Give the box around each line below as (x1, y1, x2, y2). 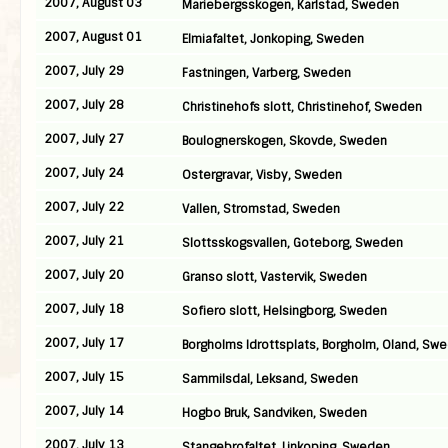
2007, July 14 (44, 403, 124, 419)
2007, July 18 (44, 301, 124, 317)
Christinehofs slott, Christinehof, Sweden (182, 99, 422, 115)
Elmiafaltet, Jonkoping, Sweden (182, 31, 364, 47)
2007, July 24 (44, 165, 124, 181)
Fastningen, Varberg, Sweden (182, 65, 351, 81)
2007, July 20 (44, 267, 124, 283)
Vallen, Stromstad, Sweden (182, 201, 340, 217)
